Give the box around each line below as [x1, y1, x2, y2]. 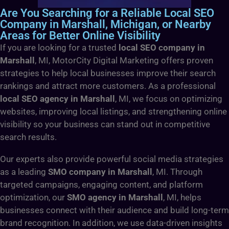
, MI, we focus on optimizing [115, 93, 222, 104]
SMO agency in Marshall [67, 192, 163, 202]
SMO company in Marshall [48, 166, 152, 177]
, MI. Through [152, 166, 202, 177]
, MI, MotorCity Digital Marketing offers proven [35, 55, 213, 65]
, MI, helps [163, 192, 201, 202]
